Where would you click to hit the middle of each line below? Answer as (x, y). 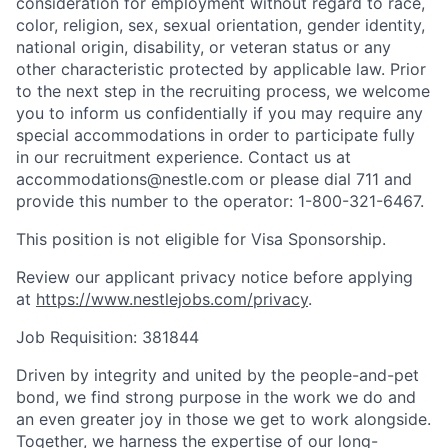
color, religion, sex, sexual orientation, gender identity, (220, 25)
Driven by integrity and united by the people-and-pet (217, 375)
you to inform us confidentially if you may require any (219, 113)
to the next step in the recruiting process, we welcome (223, 91)
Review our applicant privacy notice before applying (214, 277)
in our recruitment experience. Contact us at (183, 157)
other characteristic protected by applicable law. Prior (221, 69)
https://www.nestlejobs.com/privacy (172, 299)
